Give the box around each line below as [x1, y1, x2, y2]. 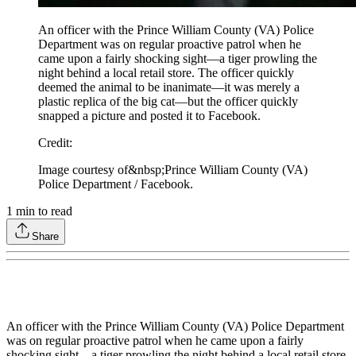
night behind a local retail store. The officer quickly [38, 66, 294, 79]
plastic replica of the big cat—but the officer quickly [38, 95, 298, 108]
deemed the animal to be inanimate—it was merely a [38, 80, 300, 94]
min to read [13, 204, 72, 218]
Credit [38, 136, 69, 149]
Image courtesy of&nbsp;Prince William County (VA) [38, 163, 308, 176]
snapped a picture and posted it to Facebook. [38, 109, 261, 122]
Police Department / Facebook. [38, 177, 193, 191]
